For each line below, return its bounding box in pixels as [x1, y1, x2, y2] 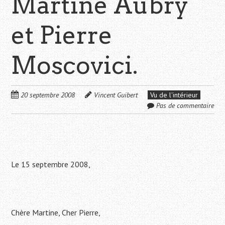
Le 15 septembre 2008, [11, 159, 91, 170]
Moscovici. [11, 51, 138, 80]
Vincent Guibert [94, 90, 138, 100]
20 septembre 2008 [21, 90, 75, 100]
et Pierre [11, 21, 113, 50]
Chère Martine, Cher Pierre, [11, 207, 101, 218]
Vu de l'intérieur [150, 90, 198, 100]
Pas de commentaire [156, 101, 214, 110]
